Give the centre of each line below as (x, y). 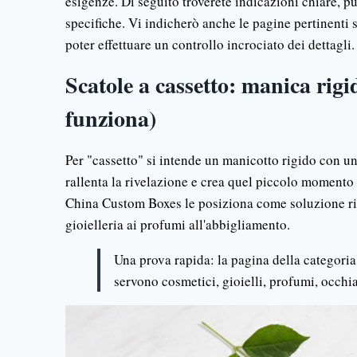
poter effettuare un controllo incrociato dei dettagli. (210, 44)
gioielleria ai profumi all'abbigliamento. (178, 224)
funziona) (111, 118)
